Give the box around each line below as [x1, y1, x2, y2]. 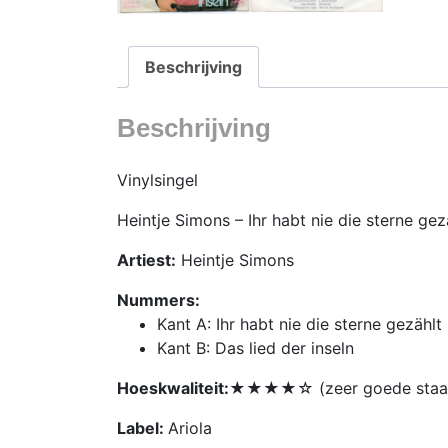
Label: [117, 418, 168, 439]
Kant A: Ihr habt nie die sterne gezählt [157, 314, 442, 335]
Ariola [168, 418, 212, 439]
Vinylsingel [117, 170, 198, 191]
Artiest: [117, 250, 176, 271]
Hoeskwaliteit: [117, 378, 229, 399]
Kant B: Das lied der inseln [157, 338, 354, 359]
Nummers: [117, 290, 200, 311]
